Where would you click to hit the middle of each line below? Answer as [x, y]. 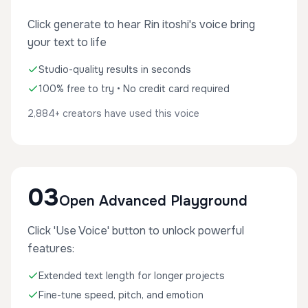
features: [51, 249]
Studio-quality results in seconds [115, 69]
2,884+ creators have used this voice [113, 113]
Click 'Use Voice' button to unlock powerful [136, 231]
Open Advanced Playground [153, 201]
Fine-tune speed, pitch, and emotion [121, 295]
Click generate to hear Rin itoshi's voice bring [141, 24]
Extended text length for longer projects [132, 276]
